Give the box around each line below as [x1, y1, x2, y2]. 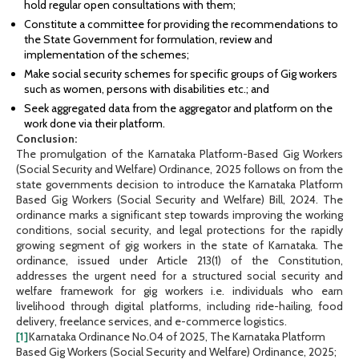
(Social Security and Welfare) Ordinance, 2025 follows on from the [16, 162, 343, 177]
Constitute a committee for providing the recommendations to [24, 17, 338, 32]
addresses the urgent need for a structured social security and [16, 268, 343, 284]
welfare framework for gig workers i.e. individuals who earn [16, 284, 343, 299]
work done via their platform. [24, 116, 165, 131]
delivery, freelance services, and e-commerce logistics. [16, 314, 287, 329]
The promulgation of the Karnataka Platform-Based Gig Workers [16, 147, 343, 162]
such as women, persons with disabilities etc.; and [24, 82, 269, 97]
